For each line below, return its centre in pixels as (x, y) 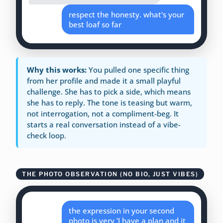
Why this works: (58, 70)
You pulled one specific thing (139, 70)
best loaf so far (95, 25)
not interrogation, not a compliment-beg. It (103, 114)
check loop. (47, 136)
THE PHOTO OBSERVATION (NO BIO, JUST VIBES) (110, 174)
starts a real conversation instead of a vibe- (104, 125)
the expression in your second (122, 211)
